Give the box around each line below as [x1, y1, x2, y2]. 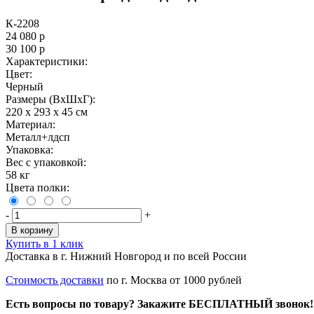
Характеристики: [6, 55, 88, 67]
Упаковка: [6, 143, 53, 156]
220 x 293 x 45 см [6, 105, 88, 118]
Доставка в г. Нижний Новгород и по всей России [6, 250, 247, 262]
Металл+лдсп [6, 130, 70, 143]
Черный [6, 80, 43, 93]
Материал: [6, 118, 55, 130]
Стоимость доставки [6, 273, 104, 286]
